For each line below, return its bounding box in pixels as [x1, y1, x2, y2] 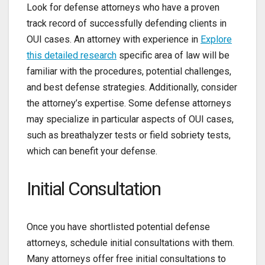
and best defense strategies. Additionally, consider [27, 82, 237, 93]
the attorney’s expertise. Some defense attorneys [27, 98, 231, 109]
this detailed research [27, 50, 117, 62]
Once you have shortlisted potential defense [27, 221, 210, 233]
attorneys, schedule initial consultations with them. [27, 237, 234, 249]
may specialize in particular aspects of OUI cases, [27, 114, 234, 125]
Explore [201, 34, 232, 46]
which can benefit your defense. [27, 146, 157, 157]
